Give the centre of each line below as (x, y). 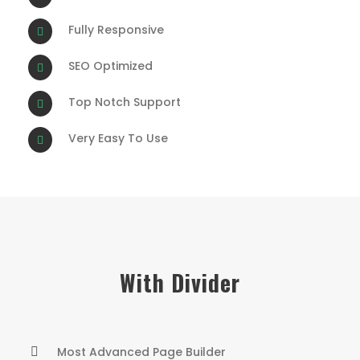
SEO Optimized (110, 66)
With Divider (180, 282)
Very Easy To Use (118, 138)
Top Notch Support (125, 102)
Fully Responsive (116, 30)
